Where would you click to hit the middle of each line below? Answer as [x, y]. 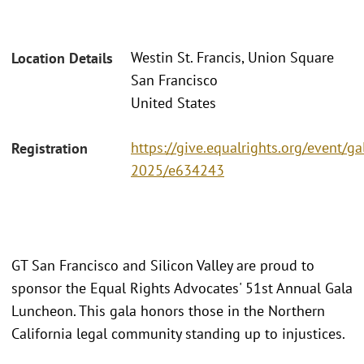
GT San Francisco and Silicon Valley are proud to [163, 265]
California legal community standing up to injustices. [180, 333]
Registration [50, 148]
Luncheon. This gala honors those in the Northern [168, 310]
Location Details [62, 58]
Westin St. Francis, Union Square [232, 58]
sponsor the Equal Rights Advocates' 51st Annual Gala [182, 288]
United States [173, 103]
